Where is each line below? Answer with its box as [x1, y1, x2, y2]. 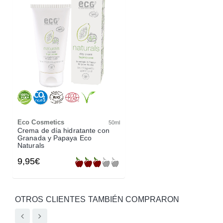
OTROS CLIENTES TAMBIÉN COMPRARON [15, 195, 180, 204]
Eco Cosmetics [17, 118, 65, 126]
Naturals [17, 141, 44, 149]
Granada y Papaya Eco [17, 134, 92, 142]
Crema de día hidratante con [17, 126, 110, 134]
